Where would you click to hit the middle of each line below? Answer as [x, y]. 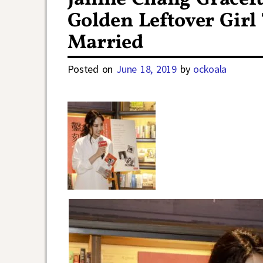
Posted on [92, 69]
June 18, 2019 [146, 69]
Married [105, 43]
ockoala [210, 69]
